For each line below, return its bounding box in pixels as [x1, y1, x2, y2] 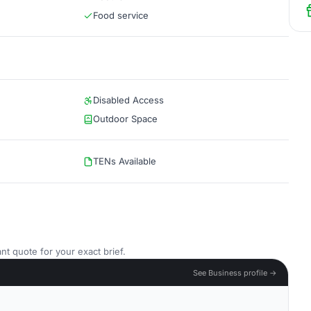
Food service [93, 10, 149, 21]
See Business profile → [193, 267, 277, 278]
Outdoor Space [93, 113, 158, 124]
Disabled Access [93, 94, 164, 106]
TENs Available [93, 155, 156, 167]
